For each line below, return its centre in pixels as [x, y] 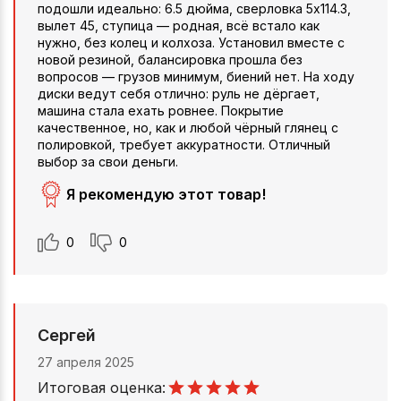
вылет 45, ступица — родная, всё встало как [179, 25]
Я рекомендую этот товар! [166, 194]
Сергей [67, 335]
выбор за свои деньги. [108, 161]
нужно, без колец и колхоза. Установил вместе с [191, 42]
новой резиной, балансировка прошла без [170, 59]
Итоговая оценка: [102, 387]
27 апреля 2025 [86, 362]
